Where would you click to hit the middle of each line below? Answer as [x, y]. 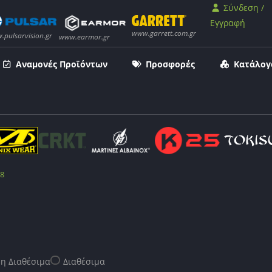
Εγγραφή [228, 23]
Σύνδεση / [242, 8]
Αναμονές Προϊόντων [61, 64]
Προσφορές [170, 64]
